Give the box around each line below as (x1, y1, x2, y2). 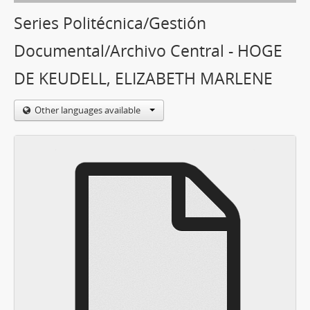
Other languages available (35, 104, 143, 116)
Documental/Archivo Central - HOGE (14, 40, 282, 62)
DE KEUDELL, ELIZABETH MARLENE (14, 68, 273, 89)
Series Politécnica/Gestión (14, 12, 206, 34)
